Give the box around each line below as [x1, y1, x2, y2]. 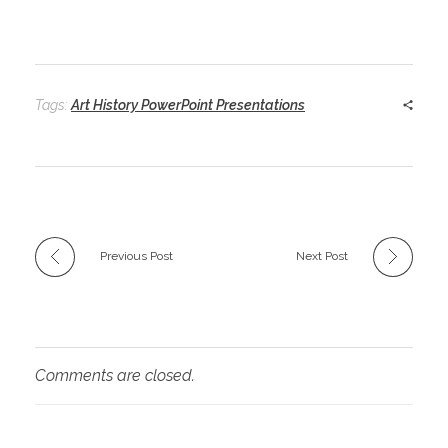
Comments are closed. [35, 365, 195, 385]
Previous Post [100, 248, 173, 263]
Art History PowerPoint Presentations [71, 96, 305, 113]
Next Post [296, 248, 348, 263]
